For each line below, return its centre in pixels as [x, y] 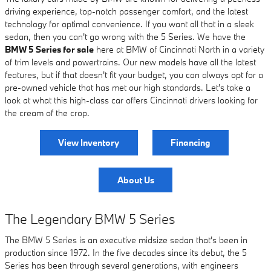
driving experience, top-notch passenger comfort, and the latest [126, 11]
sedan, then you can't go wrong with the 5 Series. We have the [125, 37]
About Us [135, 180]
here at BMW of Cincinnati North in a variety [179, 49]
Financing [190, 143]
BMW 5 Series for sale [49, 49]
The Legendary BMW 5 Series [90, 219]
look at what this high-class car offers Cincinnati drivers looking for [131, 100]
